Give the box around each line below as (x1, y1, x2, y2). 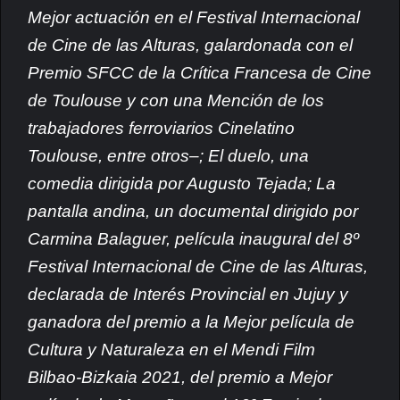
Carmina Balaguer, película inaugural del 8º (28, 229, 359, 248)
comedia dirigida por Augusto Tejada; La (28, 174, 336, 193)
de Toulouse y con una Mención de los (28, 91, 324, 110)
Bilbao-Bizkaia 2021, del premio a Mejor (28, 368, 332, 387)
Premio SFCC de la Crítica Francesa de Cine (28, 63, 371, 82)
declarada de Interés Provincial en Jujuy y (28, 285, 348, 304)
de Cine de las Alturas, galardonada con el (28, 36, 353, 54)
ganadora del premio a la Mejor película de (28, 312, 354, 331)
